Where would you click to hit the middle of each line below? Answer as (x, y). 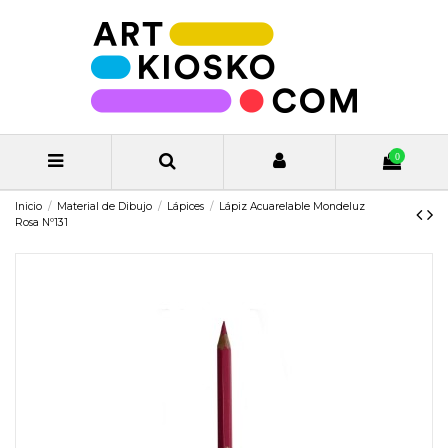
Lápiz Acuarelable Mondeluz (292, 207)
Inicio (28, 207)
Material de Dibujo (105, 207)
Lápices (186, 207)
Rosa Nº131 (41, 223)
